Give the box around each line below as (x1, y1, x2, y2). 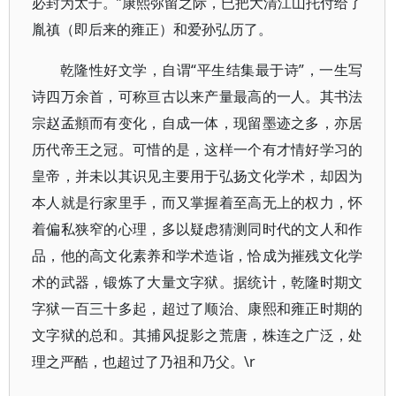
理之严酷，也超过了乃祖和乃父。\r (32, 352, 255, 371)
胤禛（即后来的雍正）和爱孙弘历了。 (32, 19, 272, 39)
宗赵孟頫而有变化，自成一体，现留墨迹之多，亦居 (32, 113, 363, 133)
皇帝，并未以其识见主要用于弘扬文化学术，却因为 (32, 166, 363, 186)
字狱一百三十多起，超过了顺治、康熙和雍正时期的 (32, 299, 363, 318)
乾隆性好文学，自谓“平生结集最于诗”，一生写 (60, 60, 363, 80)
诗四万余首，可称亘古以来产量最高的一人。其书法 (32, 87, 363, 106)
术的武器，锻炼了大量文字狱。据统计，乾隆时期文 (32, 272, 363, 292)
